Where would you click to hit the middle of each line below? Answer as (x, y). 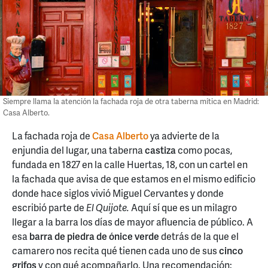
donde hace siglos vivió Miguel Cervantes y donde (118, 193)
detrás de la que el (199, 236)
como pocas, (204, 150)
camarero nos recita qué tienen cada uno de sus (115, 251)
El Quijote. (108, 208)
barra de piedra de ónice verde (93, 236)
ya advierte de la (184, 136)
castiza (160, 150)
